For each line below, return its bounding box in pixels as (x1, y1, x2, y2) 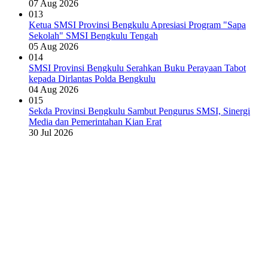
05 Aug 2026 (29, 41, 78, 51)
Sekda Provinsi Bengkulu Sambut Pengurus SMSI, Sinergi (29, 105, 250, 116)
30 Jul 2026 (29, 127, 73, 138)
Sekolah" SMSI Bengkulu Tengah (29, 30, 158, 41)
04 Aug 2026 (29, 84, 78, 95)
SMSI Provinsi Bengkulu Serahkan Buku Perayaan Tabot (29, 62, 246, 73)
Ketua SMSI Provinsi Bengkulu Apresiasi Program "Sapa (29, 19, 246, 30)
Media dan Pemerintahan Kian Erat (29, 116, 162, 127)
